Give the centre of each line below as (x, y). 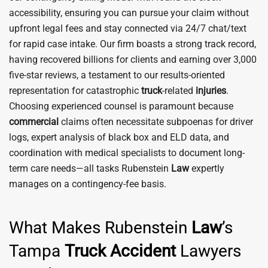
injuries (211, 91)
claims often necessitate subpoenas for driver (156, 122)
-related (179, 91)
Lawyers (208, 251)
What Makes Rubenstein (100, 228)
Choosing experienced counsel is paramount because (121, 106)
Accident (143, 251)
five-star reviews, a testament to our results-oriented (117, 75)
